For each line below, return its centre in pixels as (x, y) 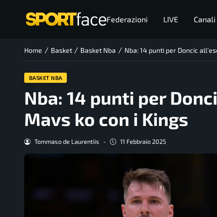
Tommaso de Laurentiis (67, 142)
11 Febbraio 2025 (143, 142)
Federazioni (127, 19)
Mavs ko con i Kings (106, 119)
